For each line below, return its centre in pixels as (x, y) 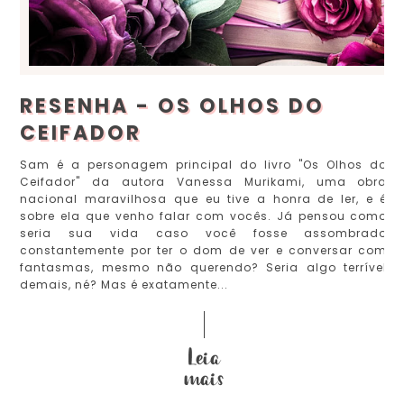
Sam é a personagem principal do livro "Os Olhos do (204, 164)
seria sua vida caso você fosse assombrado (204, 233)
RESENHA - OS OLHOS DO (173, 106)
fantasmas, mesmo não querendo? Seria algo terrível (204, 267)
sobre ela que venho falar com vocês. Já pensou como (204, 216)
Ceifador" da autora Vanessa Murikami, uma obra (204, 181)
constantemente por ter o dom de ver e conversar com (204, 250)
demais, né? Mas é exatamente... (124, 284)
